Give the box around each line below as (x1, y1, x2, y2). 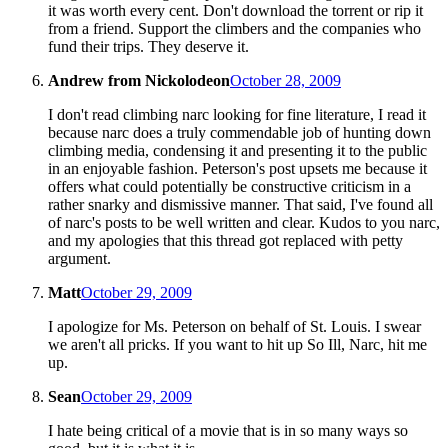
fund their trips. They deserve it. (48, 38, 249, 56)
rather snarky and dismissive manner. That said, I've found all (48, 196, 433, 214)
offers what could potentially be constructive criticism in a (48, 178, 411, 196)
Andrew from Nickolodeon (48, 72, 230, 90)
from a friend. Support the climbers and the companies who (48, 20, 421, 38)
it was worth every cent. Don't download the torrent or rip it (48, 2, 423, 20)
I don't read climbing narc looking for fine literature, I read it (48, 106, 426, 124)
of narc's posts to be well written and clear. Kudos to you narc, (48, 214, 440, 232)
